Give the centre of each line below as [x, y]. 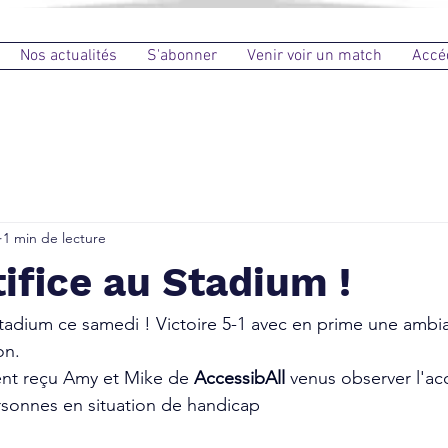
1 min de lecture [54, 238]
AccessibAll [242, 377]
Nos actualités [68, 56]
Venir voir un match [314, 56]
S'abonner [182, 56]
